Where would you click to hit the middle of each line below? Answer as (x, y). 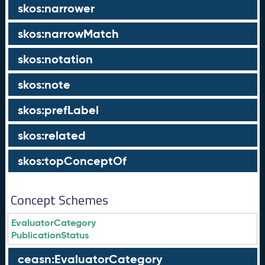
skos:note (44, 85)
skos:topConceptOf (72, 161)
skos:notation (55, 59)
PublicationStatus (50, 235)
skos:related (51, 135)
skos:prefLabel (58, 110)
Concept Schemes (60, 200)
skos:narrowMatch (68, 34)
